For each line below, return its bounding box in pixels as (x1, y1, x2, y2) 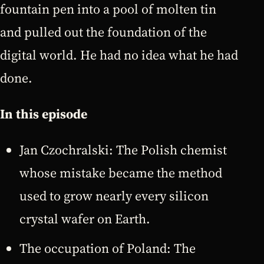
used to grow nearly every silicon (19, 186, 209, 204)
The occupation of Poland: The (19, 239, 196, 257)
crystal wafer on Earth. (19, 209, 153, 227)
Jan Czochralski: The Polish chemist (19, 140, 227, 159)
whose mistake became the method (19, 163, 222, 181)
